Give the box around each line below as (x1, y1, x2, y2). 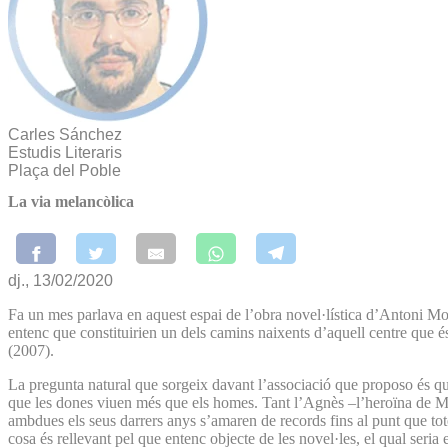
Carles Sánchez (8, 126, 122, 143)
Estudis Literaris (8, 144, 122, 161)
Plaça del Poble (8, 162, 121, 179)
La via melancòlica (8, 193, 134, 211)
